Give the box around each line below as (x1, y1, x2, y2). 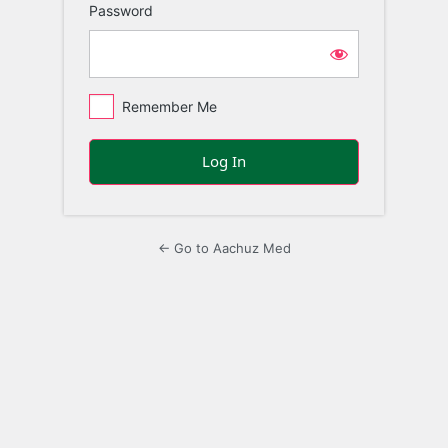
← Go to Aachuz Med (157, 239, 291, 256)
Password (89, 2, 153, 20)
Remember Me (122, 98, 217, 116)
